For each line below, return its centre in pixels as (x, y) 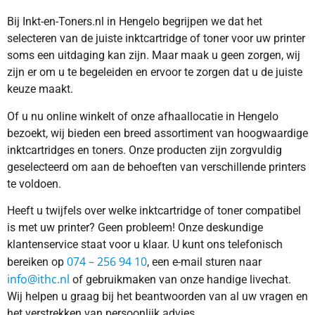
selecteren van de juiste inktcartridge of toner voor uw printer (156, 39)
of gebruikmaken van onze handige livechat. (180, 280)
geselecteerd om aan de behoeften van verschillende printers (156, 167)
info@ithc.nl (38, 279)
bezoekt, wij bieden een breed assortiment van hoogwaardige (157, 133)
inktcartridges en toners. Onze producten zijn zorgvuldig (144, 150)
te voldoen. (34, 184)
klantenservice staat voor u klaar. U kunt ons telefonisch (145, 245)
